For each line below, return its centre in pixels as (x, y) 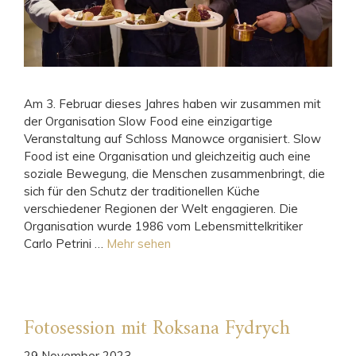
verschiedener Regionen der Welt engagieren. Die (161, 208)
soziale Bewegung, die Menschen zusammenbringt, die (174, 173)
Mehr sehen (139, 243)
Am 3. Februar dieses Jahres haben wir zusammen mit (172, 103)
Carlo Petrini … (65, 243)
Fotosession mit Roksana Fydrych (157, 329)
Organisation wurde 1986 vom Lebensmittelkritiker (163, 226)
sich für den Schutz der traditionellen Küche (142, 191)
